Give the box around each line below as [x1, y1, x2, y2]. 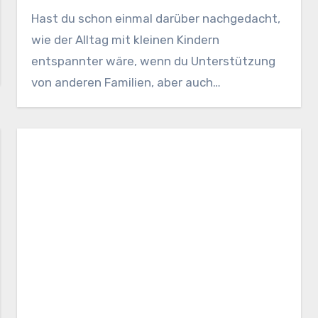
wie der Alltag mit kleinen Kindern [31, 32, 220, 47]
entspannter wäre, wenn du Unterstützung [31, 53, 276, 68]
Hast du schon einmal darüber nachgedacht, [31, 11, 281, 26]
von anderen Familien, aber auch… [31, 75, 221, 89]
